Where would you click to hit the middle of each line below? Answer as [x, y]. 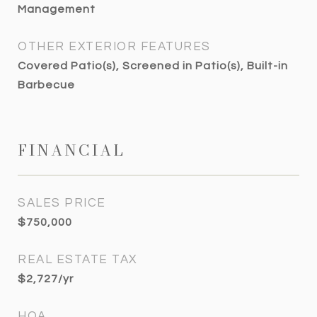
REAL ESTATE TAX [77, 260]
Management [57, 9]
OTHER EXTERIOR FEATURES [114, 47]
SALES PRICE [62, 203]
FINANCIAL [71, 150]
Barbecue [46, 85]
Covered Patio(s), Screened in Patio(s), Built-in [153, 66]
